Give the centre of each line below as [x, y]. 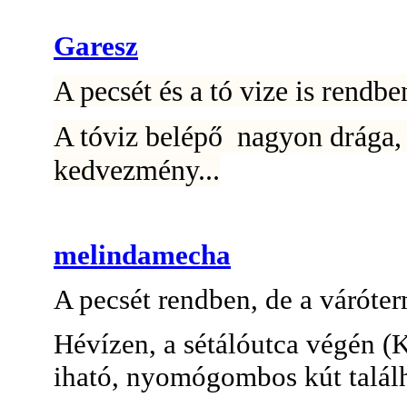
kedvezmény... [137, 169]
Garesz [96, 45]
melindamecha [142, 254]
